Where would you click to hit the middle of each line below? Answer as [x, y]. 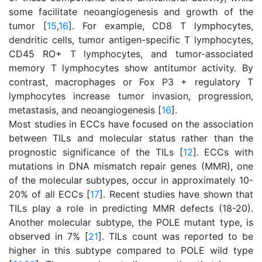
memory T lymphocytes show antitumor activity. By [131, 68]
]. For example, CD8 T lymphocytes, [161, 26]
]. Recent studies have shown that [177, 194]
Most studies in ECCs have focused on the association [131, 124]
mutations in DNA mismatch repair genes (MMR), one [131, 166]
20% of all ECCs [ [50, 194]
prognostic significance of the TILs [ [96, 152]
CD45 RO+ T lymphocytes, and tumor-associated [131, 54]
